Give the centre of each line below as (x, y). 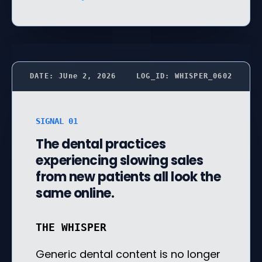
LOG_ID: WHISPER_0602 (184, 76)
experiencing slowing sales (119, 160)
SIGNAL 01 (57, 121)
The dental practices (101, 144)
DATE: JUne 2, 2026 (73, 76)
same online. (75, 193)
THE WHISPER (71, 227)
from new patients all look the (128, 177)
